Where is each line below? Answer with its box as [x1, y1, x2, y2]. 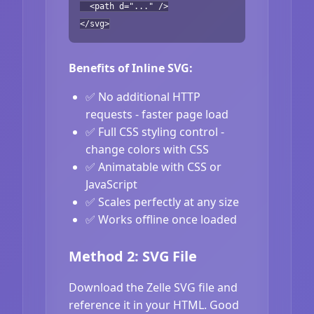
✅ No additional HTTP [86, 88, 200, 104]
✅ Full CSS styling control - [86, 123, 224, 139]
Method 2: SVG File [69, 246, 197, 266]
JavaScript [86, 176, 137, 192]
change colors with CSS [86, 141, 209, 157]
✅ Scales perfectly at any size [86, 193, 239, 210]
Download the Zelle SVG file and [69, 279, 238, 295]
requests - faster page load [86, 106, 228, 122]
